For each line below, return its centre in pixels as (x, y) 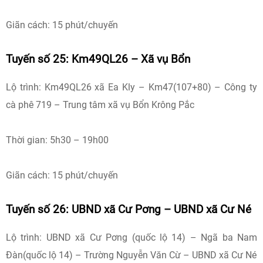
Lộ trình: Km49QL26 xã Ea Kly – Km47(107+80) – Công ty (131, 87)
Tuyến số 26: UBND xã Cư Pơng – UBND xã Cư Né (129, 210)
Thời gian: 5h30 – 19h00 (57, 140)
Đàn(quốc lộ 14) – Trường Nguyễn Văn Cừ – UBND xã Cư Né (131, 255)
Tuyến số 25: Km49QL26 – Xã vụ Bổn (98, 59)
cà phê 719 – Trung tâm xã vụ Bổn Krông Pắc (100, 105)
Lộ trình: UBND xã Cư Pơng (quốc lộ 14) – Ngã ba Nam (131, 237)
